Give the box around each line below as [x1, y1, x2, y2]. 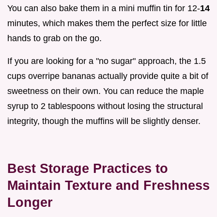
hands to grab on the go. [7, 33, 102, 43]
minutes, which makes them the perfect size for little [7, 18, 207, 28]
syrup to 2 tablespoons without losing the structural [7, 101, 203, 111]
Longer [7, 194, 53, 210]
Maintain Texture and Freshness [7, 177, 210, 193]
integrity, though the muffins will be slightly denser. [7, 116, 201, 126]
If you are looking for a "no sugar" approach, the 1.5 [7, 56, 206, 66]
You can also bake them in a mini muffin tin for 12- [7, 3, 200, 13]
